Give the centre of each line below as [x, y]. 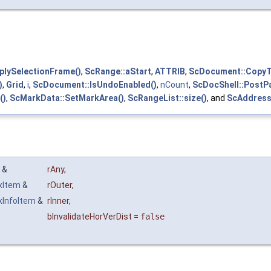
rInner [58, 201]
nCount [175, 84]
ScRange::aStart [118, 71]
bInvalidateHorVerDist [90, 217]
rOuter [60, 185]
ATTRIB [170, 71]
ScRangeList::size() [167, 98]
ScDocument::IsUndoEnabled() [95, 84]
